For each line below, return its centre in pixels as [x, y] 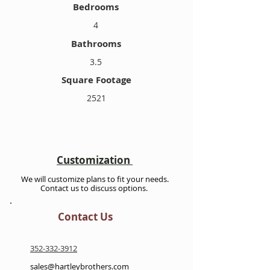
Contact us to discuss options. [95, 188]
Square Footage [96, 80]
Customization [95, 160]
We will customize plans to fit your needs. [95, 179]
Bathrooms [96, 44]
